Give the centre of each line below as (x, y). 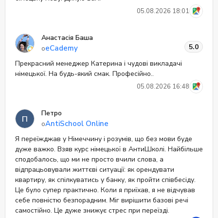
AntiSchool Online (77, 124)
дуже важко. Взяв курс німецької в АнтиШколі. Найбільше (109, 149)
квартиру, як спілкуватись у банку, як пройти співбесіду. (105, 180)
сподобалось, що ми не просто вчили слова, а (89, 159)
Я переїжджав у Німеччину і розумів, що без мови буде (104, 139)
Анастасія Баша (67, 38)
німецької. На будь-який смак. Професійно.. (84, 74)
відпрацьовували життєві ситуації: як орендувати (95, 170)
